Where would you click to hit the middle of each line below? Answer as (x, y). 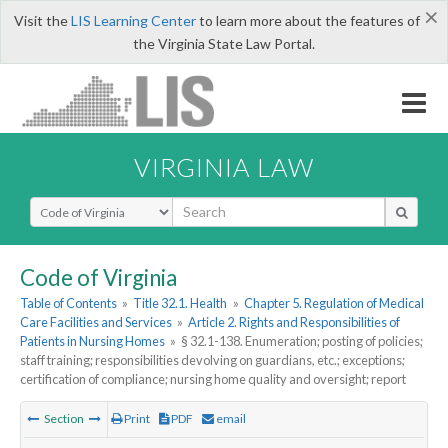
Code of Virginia (98, 277)
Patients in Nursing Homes (92, 341)
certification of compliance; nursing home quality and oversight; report (213, 379)
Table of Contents (68, 303)
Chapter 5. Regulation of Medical (333, 303)
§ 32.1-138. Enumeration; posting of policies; (302, 341)
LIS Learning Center (133, 20)
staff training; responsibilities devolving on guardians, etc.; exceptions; (212, 360)
